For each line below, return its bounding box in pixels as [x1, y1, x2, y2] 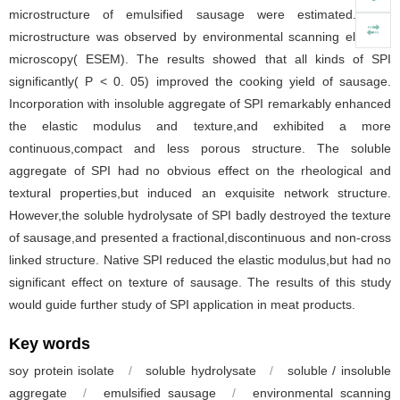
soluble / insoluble [287, 363, 392, 378]
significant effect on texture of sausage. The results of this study [9, 275, 391, 289]
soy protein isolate [9, 363, 115, 378]
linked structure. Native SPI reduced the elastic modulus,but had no [9, 253, 391, 267]
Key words [9, 335, 90, 353]
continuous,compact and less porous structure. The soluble [9, 141, 391, 155]
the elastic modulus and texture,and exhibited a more [9, 119, 391, 133]
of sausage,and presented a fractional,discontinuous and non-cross [9, 230, 391, 245]
